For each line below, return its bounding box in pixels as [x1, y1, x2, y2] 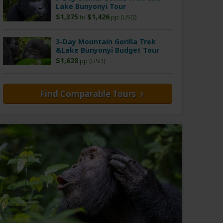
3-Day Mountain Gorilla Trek [56, 37, 156, 47]
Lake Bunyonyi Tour [56, 1, 126, 11]
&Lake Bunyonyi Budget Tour [56, 45, 159, 55]
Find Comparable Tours [39, 88, 136, 100]
